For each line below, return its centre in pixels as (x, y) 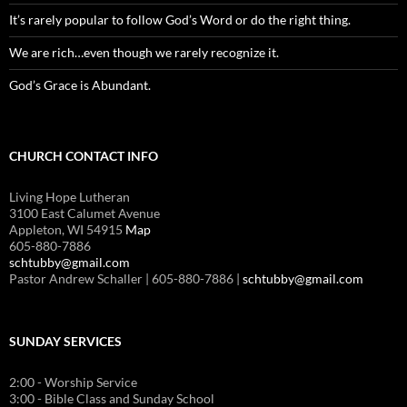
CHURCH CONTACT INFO (84, 156)
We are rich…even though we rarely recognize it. (144, 53)
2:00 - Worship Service (73, 382)
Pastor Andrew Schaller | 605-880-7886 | (126, 279)
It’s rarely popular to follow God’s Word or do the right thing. (180, 20)
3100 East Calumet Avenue (84, 213)
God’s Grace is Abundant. (80, 85)
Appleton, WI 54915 (67, 230)
